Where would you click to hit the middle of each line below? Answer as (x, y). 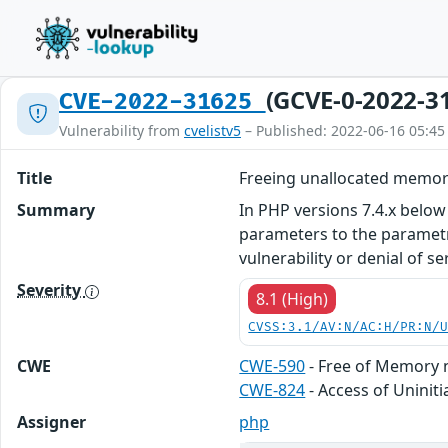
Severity (51, 290)
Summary (56, 210)
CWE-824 (272, 390)
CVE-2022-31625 (162, 102)
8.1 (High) (292, 299)
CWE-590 (272, 366)
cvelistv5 (212, 130)
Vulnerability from (121, 130)
